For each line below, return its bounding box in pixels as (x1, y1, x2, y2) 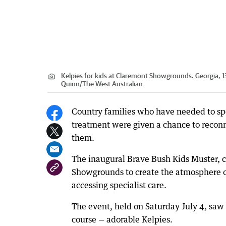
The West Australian (82, 80, 143, 88)
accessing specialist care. (72, 180, 166, 191)
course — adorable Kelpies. (72, 214, 173, 225)
